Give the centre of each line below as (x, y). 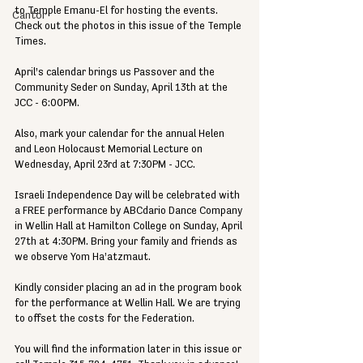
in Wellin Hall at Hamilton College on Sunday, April (130, 226)
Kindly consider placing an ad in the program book (129, 288)
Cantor (29, 15)
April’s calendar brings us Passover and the (116, 73)
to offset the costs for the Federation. (105, 319)
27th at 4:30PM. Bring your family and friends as (127, 242)
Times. (30, 42)
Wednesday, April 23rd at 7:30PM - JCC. (105, 165)
